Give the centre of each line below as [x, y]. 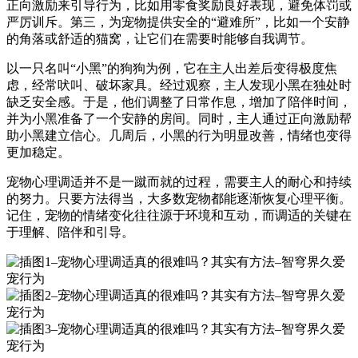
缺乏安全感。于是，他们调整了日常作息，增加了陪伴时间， [179, 101]
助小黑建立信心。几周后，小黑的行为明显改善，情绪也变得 [179, 135]
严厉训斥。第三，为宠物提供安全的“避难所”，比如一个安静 [178, 22]
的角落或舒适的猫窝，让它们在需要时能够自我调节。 [160, 38]
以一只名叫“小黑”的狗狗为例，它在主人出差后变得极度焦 [172, 68]
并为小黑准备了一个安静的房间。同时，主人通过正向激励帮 [179, 118]
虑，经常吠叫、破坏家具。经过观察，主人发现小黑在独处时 [179, 85]
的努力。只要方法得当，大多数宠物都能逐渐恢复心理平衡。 [179, 198]
